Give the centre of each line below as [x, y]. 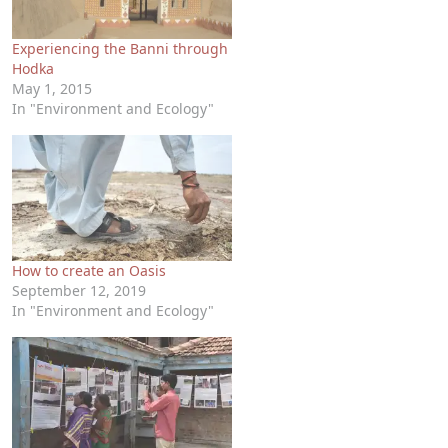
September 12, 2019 [79, 290]
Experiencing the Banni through [120, 49]
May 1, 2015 [52, 89]
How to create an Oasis [89, 270]
